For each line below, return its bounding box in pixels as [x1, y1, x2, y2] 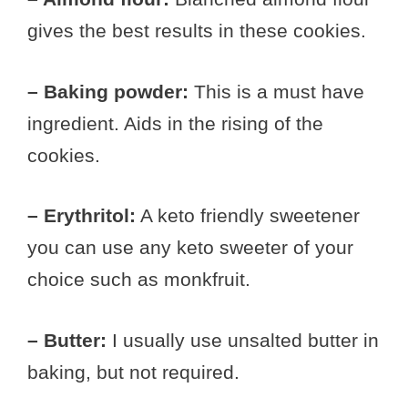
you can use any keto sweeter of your [27, 237, 353, 259]
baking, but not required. [27, 361, 240, 382]
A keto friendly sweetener [136, 205, 360, 227]
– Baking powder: [27, 80, 194, 102]
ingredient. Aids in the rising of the [27, 112, 323, 134]
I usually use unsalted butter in [107, 329, 379, 351]
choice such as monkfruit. [27, 269, 250, 291]
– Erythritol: [27, 205, 136, 227]
